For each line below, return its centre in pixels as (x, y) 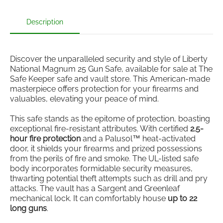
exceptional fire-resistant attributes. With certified (100, 128)
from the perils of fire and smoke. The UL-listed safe (104, 158)
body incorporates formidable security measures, (101, 168)
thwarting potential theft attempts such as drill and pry (109, 178)
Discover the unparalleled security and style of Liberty (109, 59)
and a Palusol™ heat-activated (138, 138)
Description (45, 22)
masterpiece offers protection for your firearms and (104, 89)
